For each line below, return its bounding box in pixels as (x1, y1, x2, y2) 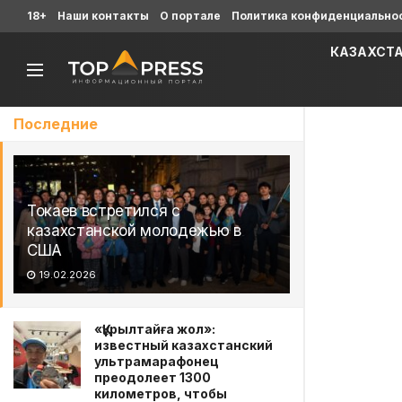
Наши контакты (57, 9, 149, 22)
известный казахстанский (94, 337, 273, 353)
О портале (160, 9, 221, 22)
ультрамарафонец (94, 354, 219, 369)
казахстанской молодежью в (27, 222, 241, 240)
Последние (13, 115, 98, 133)
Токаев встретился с (27, 202, 180, 220)
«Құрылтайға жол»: (94, 321, 215, 336)
